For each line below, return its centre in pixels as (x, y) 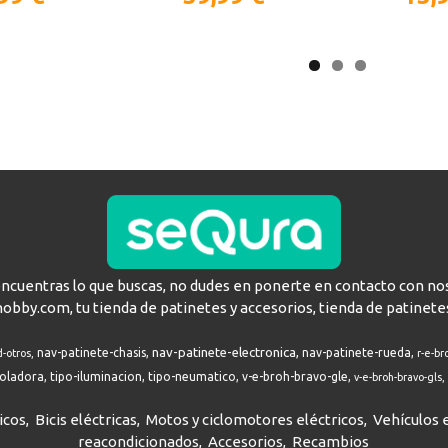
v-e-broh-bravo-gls (397, 377)
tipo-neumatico (191, 376)
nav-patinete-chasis (92, 352)
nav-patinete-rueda (357, 352)
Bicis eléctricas (85, 419)
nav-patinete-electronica (224, 352)
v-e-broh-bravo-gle (294, 376)
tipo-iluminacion (95, 376)
